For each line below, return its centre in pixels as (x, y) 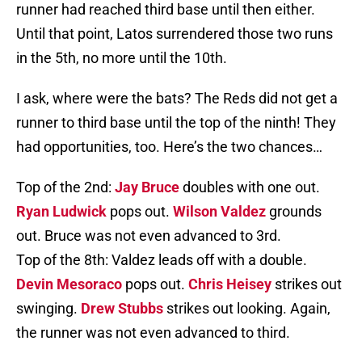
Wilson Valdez (219, 212)
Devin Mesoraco (69, 284)
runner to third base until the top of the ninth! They (176, 123)
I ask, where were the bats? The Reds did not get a (177, 99)
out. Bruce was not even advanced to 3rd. (149, 236)
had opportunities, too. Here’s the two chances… (169, 147)
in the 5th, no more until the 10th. (122, 58)
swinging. (48, 309)
